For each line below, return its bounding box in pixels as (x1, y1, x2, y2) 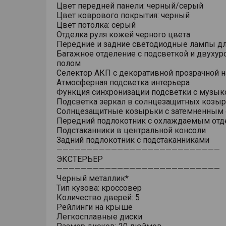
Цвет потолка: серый (56, 20, 136, 30)
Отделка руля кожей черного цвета (56, 30, 190, 39)
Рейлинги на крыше (56, 202, 133, 212)
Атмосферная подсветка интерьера (56, 78, 190, 87)
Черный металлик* (56, 174, 129, 183)
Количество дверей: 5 (56, 193, 140, 202)
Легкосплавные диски (56, 212, 142, 221)
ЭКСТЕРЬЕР (56, 154, 103, 164)
